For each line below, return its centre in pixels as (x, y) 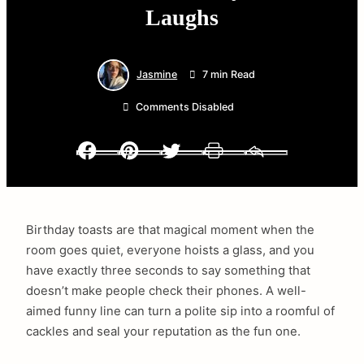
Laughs (182, 17)
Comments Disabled (184, 107)
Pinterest (191, 163)
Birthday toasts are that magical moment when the (170, 230)
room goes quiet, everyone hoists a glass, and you (170, 250)
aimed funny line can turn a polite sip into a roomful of (180, 311)
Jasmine (157, 74)
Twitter (228, 163)
